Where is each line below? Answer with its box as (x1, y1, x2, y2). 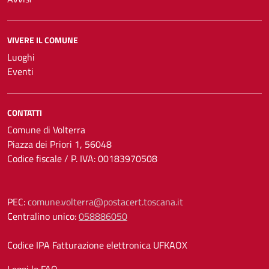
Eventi (7, 64, 34, 79)
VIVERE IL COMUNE (7, 34, 78, 46)
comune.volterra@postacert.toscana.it (28, 195, 183, 209)
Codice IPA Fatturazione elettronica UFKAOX (7, 238, 187, 252)
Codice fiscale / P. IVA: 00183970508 (7, 151, 157, 166)
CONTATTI (7, 106, 42, 119)
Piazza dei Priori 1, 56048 (7, 137, 112, 151)
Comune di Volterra (7, 122, 85, 137)
